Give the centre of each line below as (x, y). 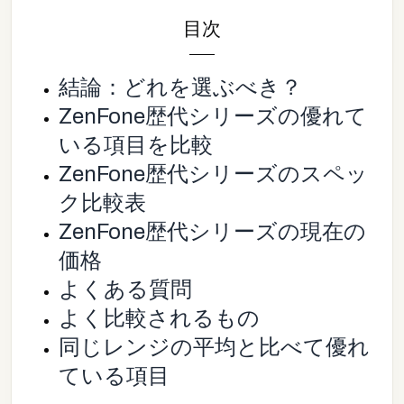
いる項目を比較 (136, 146)
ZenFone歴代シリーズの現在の (212, 232)
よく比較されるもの (159, 319)
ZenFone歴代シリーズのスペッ (213, 174)
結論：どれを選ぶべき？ (180, 88)
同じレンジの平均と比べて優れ (214, 348)
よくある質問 (125, 290)
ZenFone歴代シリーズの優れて (213, 117)
